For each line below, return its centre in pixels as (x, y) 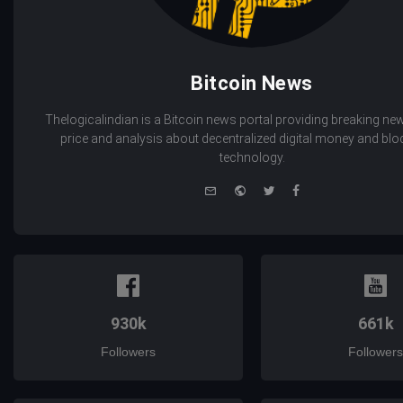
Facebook (328, 188)
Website (269, 188)
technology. (252, 157)
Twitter (295, 188)
